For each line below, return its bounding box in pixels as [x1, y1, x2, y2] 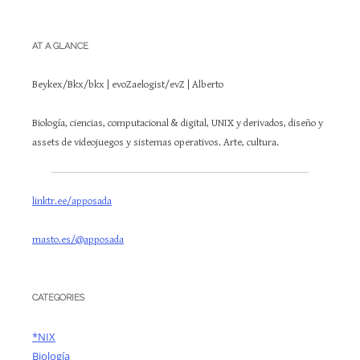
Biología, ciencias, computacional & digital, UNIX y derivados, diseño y [32, 117, 323, 129]
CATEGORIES [32, 292, 84, 303]
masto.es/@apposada [32, 233, 124, 246]
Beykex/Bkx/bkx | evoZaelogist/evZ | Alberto [32, 78, 223, 91]
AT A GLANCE [32, 40, 88, 51]
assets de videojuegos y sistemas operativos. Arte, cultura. [32, 136, 279, 149]
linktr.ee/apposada [32, 194, 112, 207]
